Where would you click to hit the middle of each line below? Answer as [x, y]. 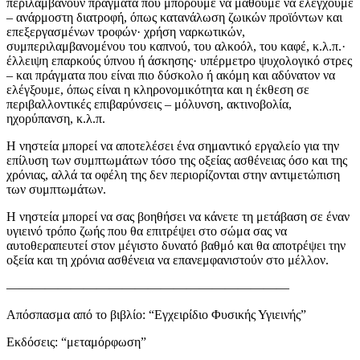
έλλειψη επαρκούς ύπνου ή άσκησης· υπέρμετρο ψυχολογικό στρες [179, 61]
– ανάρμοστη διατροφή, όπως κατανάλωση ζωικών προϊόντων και [174, 18]
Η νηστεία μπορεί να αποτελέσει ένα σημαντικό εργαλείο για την [173, 146]
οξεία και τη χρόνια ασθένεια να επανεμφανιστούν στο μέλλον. [168, 260]
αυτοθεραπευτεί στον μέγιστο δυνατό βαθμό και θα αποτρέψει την [176, 246]
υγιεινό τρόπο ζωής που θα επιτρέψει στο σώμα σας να [147, 231]
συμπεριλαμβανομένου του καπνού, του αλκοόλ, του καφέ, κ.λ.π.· [176, 47]
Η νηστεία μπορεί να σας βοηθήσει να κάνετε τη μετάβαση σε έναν [178, 217]
